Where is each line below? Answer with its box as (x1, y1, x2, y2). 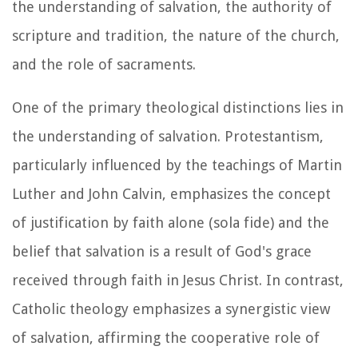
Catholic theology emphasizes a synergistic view (12, 300, 330, 317)
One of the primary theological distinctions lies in (12, 98, 344, 116)
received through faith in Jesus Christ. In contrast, (12, 271, 344, 288)
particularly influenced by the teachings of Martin (12, 156, 342, 173)
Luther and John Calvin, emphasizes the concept (12, 185, 331, 202)
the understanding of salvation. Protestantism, (12, 127, 324, 145)
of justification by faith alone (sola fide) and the (12, 213, 329, 231)
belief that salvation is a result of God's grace (12, 242, 312, 260)
